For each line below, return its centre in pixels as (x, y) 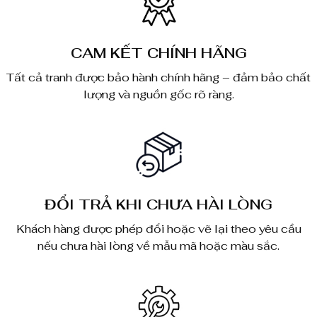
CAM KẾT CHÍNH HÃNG (158, 53)
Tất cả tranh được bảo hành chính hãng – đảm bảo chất (158, 78)
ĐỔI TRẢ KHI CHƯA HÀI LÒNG (158, 205)
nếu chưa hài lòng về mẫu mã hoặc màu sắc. (158, 246)
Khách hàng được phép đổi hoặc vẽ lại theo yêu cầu (158, 229)
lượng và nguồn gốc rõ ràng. (158, 95)
